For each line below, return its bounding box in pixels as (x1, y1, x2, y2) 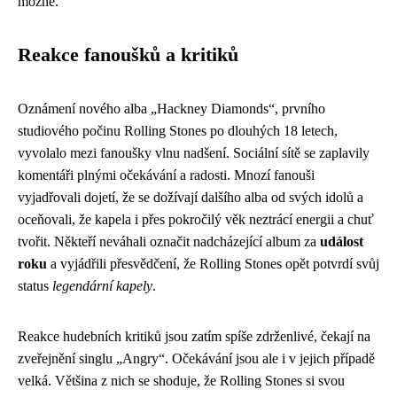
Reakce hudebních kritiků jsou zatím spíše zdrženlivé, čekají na (18, 328, 370, 344)
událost (320, 233, 363, 249)
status (18, 277, 52, 293)
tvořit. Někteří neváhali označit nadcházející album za (18, 233, 320, 249)
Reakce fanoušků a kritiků (18, 43, 238, 66)
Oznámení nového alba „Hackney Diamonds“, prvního (18, 100, 325, 116)
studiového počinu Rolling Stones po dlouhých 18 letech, (18, 122, 338, 138)
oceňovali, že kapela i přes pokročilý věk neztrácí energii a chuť (18, 211, 374, 227)
